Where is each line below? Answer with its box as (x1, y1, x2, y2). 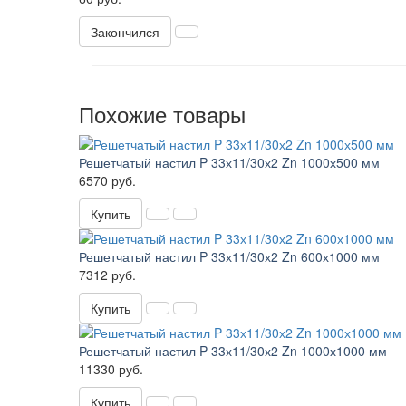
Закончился (91, 23, 159, 42)
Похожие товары (79, 98, 246, 130)
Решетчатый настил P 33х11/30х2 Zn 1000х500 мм (79, 153, 380, 172)
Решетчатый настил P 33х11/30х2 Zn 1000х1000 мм (79, 342, 387, 361)
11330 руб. (79, 360, 143, 379)
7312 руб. (79, 266, 136, 285)
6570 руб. (79, 171, 136, 190)
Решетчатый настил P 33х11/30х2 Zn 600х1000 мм (79, 247, 380, 266)
